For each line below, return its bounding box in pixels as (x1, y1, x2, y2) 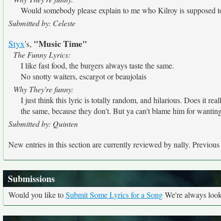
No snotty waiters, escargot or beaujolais (21, 71, 147, 81)
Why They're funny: (13, 84, 74, 94)
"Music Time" (34, 37, 87, 50)
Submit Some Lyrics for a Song (66, 189, 163, 200)
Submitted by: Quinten (8, 118, 78, 129)
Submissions (8, 172, 55, 185)
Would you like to (8, 189, 66, 200)
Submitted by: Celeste (8, 18, 75, 28)
